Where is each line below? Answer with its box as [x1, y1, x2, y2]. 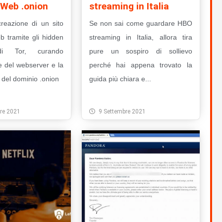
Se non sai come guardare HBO [89, 19, 192, 28]
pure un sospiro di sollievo [89, 47, 192, 55]
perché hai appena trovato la [89, 61, 192, 69]
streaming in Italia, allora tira [89, 33, 192, 42]
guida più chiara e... [89, 75, 151, 83]
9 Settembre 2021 [98, 108, 146, 115]
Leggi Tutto [99, 92, 134, 99]
